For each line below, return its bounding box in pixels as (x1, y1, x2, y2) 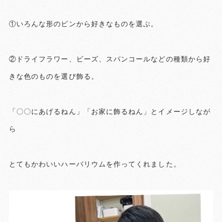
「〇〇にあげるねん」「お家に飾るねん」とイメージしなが (8, 107, 211, 115)
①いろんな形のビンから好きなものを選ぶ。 (8, 19, 159, 28)
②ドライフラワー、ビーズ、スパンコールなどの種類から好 (8, 55, 211, 63)
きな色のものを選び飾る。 (8, 72, 99, 80)
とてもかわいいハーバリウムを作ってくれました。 (8, 160, 181, 168)
